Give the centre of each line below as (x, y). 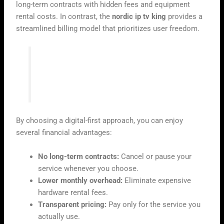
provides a (184, 17)
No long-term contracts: (79, 156)
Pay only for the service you (154, 204)
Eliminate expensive (157, 180)
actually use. (59, 216)
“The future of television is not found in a (111, 62)
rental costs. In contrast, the (64, 17)
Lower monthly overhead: (80, 180)
